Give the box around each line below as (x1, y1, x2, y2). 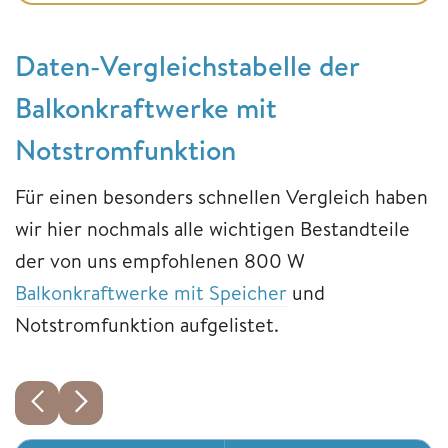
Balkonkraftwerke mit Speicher (15, 279, 287, 307)
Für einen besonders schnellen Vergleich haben (15, 183, 428, 211)
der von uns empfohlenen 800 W (15, 247, 305, 275)
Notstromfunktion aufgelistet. (15, 311, 279, 339)
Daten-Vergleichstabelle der (15, 46, 359, 86)
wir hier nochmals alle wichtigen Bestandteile (15, 215, 410, 243)
